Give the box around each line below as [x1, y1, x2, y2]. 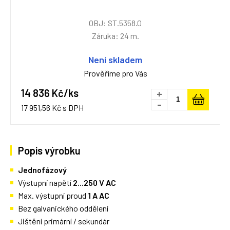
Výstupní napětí [18, 178, 73, 187]
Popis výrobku [18, 144, 81, 157]
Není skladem [88, 54, 142, 65]
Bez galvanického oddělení [18, 203, 108, 213]
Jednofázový [18, 165, 67, 175]
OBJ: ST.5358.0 [89, 18, 142, 28]
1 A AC [88, 190, 109, 200]
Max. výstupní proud [18, 190, 88, 200]
